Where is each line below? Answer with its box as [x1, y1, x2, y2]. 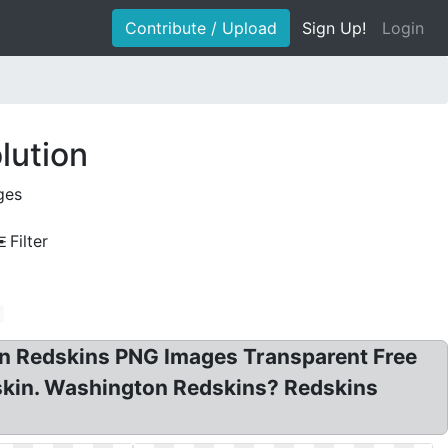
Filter [10, 231, 48, 251]
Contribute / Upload [125, 18, 277, 38]
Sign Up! [302, 18, 366, 38]
